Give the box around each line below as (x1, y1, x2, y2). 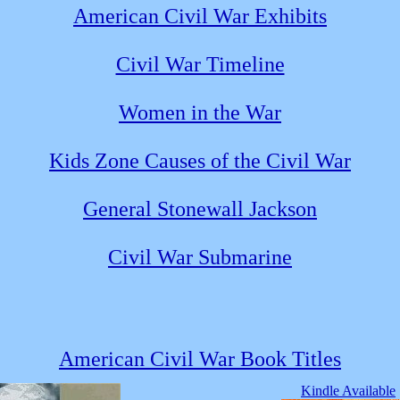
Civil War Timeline (115, 52, 285, 76)
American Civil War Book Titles (59, 346, 341, 371)
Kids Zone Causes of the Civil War (49, 148, 351, 172)
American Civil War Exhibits (73, 4, 327, 28)
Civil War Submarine (108, 245, 292, 269)
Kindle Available (301, 382, 396, 398)
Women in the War (119, 100, 281, 124)
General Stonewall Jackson (83, 196, 317, 221)
